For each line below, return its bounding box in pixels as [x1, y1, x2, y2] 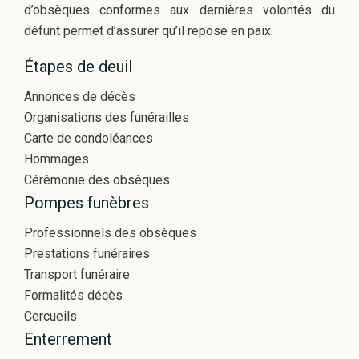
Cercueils [24, 309, 77, 324]
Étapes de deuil [24, 57, 132, 76]
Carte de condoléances [24, 131, 153, 146]
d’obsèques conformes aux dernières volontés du [24, 2, 335, 18]
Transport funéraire [24, 267, 130, 282]
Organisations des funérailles [24, 110, 189, 125]
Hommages [24, 151, 89, 167]
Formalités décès [24, 288, 123, 303]
